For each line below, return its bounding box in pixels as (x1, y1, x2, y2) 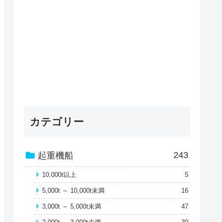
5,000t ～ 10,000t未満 (42, 187, 105, 195)
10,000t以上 (42, 171, 76, 179)
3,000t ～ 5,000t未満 (42, 203, 101, 211)
